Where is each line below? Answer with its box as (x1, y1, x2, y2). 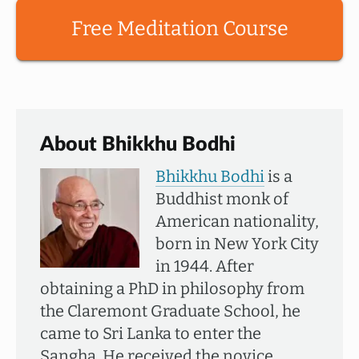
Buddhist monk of (155, 189, 288, 208)
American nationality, (155, 212, 319, 231)
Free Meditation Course (71, 17, 288, 41)
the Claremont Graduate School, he (40, 301, 301, 321)
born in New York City (155, 234, 319, 253)
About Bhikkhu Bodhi (40, 135, 236, 155)
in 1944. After (155, 256, 254, 276)
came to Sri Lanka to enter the (40, 324, 261, 343)
